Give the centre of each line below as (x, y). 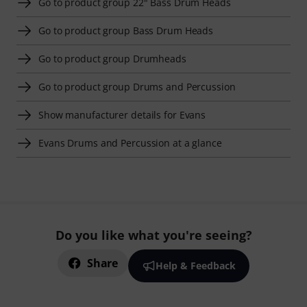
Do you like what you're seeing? (153, 235)
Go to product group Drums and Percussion (137, 87)
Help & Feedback (195, 266)
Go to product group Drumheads (112, 59)
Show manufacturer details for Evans (122, 115)
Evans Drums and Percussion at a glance (130, 143)
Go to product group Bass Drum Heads (126, 31)
